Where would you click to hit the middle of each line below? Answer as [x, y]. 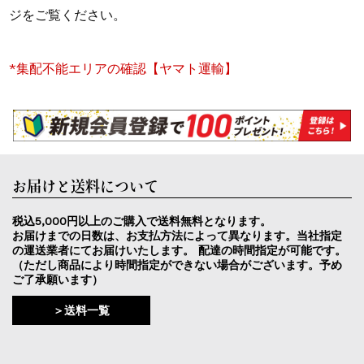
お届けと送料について [85, 186]
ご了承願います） [57, 279]
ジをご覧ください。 [68, 15]
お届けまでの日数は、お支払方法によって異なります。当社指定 [177, 235]
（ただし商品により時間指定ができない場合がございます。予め [177, 264]
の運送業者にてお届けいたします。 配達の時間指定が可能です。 [179, 250]
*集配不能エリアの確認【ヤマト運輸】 [123, 68]
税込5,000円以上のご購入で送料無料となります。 [141, 221]
